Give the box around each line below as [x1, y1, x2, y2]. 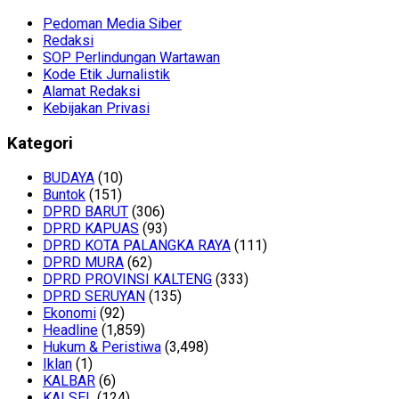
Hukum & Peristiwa [43, 338, 161, 356]
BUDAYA [43, 169, 94, 187]
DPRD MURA [43, 254, 124, 272]
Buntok [43, 186, 85, 204]
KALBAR [43, 372, 95, 390]
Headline [43, 322, 98, 339]
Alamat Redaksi [43, 82, 140, 100]
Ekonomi [43, 305, 96, 322]
